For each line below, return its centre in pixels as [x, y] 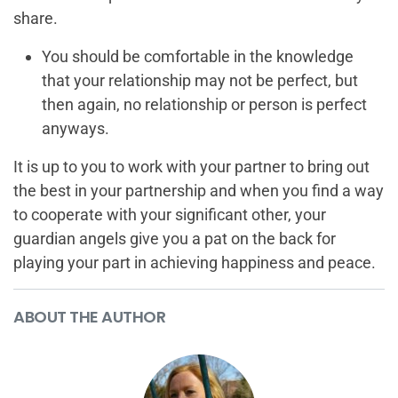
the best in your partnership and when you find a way [199, 191]
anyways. [76, 129]
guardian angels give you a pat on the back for [175, 239]
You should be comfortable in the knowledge [198, 57]
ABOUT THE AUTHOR [89, 317]
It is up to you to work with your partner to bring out [191, 167]
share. [36, 19]
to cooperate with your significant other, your [170, 215]
